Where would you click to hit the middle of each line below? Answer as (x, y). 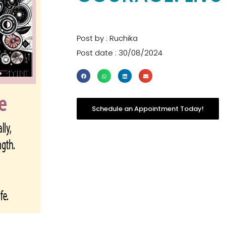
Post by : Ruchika (107, 38)
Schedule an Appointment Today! (148, 109)
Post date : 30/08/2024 (120, 53)
